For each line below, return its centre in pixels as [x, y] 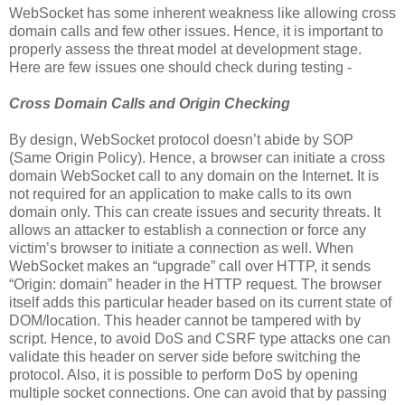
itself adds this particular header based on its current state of [200, 303]
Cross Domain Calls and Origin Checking [150, 104]
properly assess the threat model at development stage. [185, 50]
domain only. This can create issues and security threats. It [195, 212]
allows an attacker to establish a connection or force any [188, 231]
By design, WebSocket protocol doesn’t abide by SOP [181, 140]
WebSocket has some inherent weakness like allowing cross [202, 14]
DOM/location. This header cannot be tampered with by [185, 321]
